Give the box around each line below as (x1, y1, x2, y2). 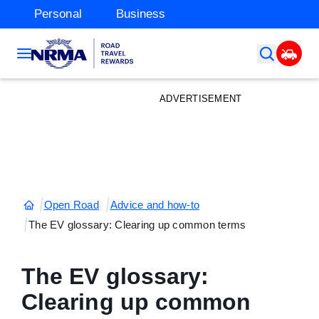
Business (115, 7, 166, 21)
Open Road (43, 199, 99, 211)
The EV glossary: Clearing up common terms (28, 219, 246, 231)
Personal (34, 7, 82, 21)
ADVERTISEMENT (159, 93, 242, 104)
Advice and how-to (110, 199, 200, 211)
